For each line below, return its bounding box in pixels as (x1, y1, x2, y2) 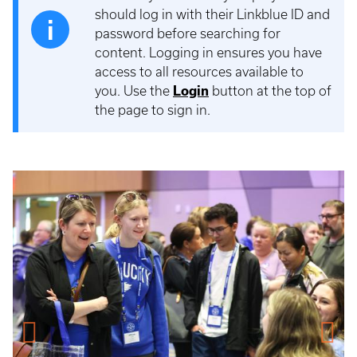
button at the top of (209, 84, 331, 98)
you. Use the (95, 84, 170, 98)
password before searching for (95, 26, 280, 41)
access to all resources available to (95, 65, 304, 79)
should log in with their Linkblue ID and (95, 7, 330, 22)
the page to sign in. (95, 103, 210, 117)
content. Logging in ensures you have (95, 45, 322, 60)
